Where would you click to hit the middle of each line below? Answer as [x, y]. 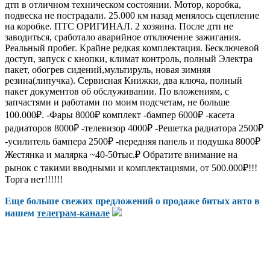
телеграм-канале [73, 213]
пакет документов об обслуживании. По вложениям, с [117, 91]
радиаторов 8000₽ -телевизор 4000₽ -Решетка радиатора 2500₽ [134, 128]
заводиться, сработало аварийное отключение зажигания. [123, 37]
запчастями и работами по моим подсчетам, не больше [117, 102]
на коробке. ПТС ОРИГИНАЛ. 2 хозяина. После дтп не [119, 26]
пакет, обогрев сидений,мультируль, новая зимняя [108, 69]
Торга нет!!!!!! [34, 179]
